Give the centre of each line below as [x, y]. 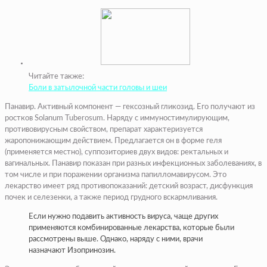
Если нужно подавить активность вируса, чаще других [123, 216]
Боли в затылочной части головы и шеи [98, 88]
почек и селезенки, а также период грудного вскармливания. [111, 197]
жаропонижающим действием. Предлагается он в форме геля [113, 141]
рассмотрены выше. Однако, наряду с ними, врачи [116, 239]
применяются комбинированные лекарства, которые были [131, 228]
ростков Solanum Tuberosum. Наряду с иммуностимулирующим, [117, 118]
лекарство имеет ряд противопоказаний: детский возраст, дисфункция [129, 186]
